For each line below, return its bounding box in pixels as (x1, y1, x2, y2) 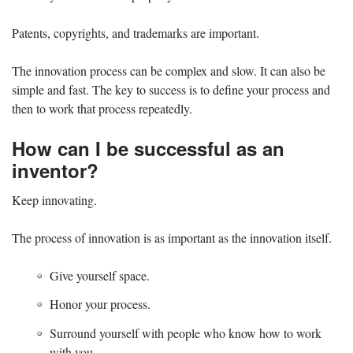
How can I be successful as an (12, 134, 284, 162)
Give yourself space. (50, 266, 150, 284)
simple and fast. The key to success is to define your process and (12, 80, 330, 98)
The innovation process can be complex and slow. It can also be (12, 61, 325, 79)
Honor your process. (50, 295, 150, 313)
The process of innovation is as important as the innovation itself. (12, 229, 332, 246)
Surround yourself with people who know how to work (50, 325, 321, 342)
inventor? (12, 156, 98, 184)
